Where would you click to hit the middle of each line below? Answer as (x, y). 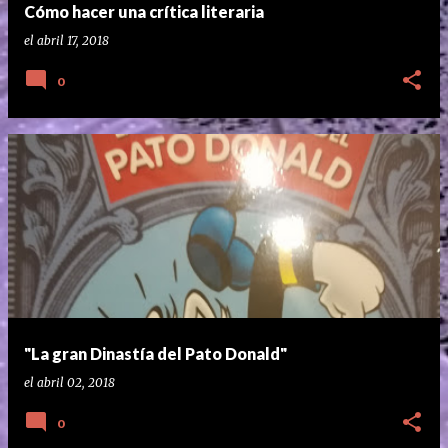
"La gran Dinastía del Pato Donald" (155, 353)
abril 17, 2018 (73, 40)
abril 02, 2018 (76, 382)
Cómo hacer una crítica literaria (144, 11)
